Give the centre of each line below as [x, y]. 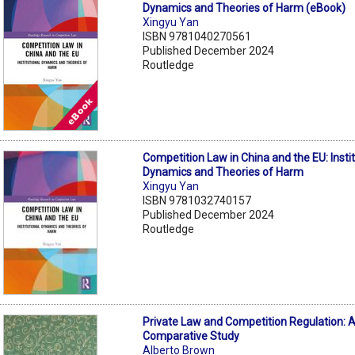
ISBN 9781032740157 [197, 200]
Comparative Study [191, 336]
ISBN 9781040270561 [197, 36]
